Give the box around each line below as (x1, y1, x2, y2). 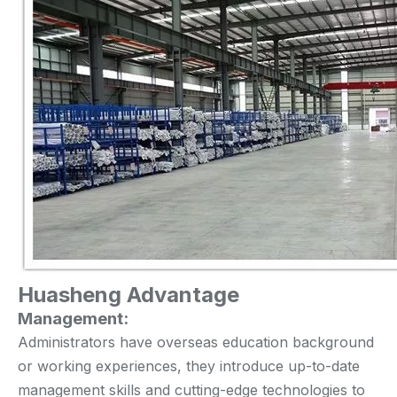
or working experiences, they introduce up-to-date (18, 356, 360, 375)
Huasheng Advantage (18, 281, 239, 307)
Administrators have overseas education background (18, 332, 374, 351)
